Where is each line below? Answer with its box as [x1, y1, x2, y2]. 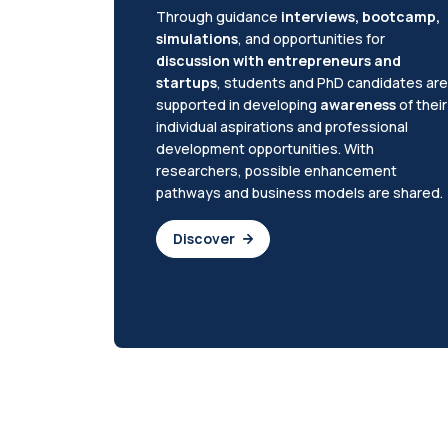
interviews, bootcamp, [280, 6, 440, 26]
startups [155, 72, 217, 92]
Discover [172, 228, 235, 248]
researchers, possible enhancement [155, 160, 397, 180]
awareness [319, 94, 399, 114]
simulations [155, 28, 238, 48]
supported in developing [155, 94, 320, 114]
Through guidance [155, 6, 281, 26]
